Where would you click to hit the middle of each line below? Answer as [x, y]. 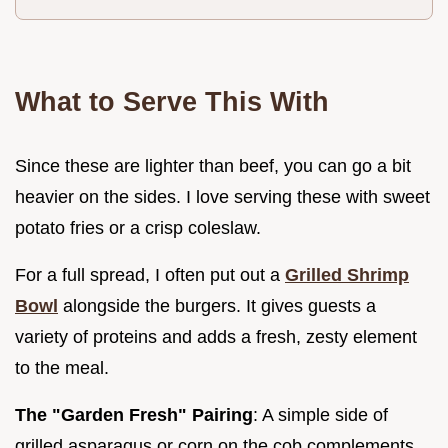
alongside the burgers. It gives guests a [217, 306]
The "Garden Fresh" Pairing [134, 415]
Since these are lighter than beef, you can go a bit [213, 166]
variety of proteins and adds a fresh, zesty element [216, 337]
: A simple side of [320, 415]
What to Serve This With [172, 102]
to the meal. [62, 368]
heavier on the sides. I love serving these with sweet [222, 197]
